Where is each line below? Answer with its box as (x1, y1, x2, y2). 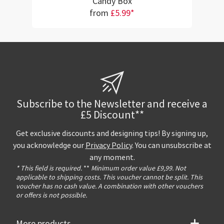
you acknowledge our (12, 140, 85, 150)
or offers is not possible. (16, 190, 87, 199)
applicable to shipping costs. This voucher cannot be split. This (16, 172, 202, 181)
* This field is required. (16, 163, 82, 172)
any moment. (89, 152, 135, 162)
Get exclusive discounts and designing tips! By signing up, (16, 128, 208, 138)
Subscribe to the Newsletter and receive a (16, 96, 207, 111)
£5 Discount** (80, 107, 144, 122)
